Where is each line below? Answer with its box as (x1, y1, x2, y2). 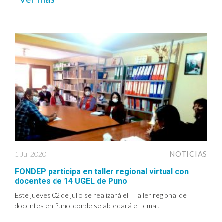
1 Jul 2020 (15, 150, 46, 159)
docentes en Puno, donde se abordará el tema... (15, 201, 161, 210)
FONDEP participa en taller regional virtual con (15, 167, 189, 177)
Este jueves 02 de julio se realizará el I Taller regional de (15, 191, 187, 200)
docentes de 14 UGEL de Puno (15, 176, 127, 186)
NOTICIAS (170, 150, 207, 159)
